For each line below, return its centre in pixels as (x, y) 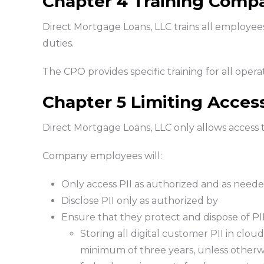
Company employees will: (102, 156)
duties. (58, 43)
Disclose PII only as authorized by (139, 200)
